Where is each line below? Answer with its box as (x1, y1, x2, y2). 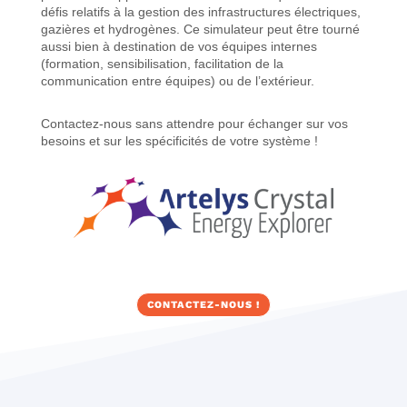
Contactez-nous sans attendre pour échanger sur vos (40, 116, 348, 131)
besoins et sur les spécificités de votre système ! (40, 134, 318, 148)
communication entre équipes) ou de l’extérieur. (40, 74, 318, 88)
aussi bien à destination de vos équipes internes (40, 39, 317, 54)
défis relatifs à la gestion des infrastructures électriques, (40, 5, 361, 19)
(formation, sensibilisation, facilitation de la (40, 56, 283, 71)
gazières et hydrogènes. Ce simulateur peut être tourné (40, 22, 360, 36)
